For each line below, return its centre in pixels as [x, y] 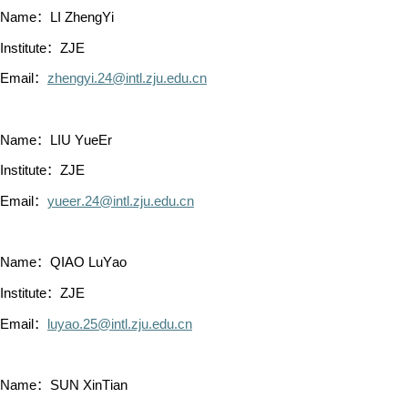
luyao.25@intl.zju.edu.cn [120, 324]
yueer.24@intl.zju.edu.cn [121, 202]
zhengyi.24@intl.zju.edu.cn [127, 79]
